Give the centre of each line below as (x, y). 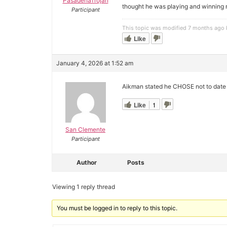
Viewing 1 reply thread (84, 186)
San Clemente (85, 129)
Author (87, 162)
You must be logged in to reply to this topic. (117, 208)
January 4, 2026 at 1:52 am (95, 63)
